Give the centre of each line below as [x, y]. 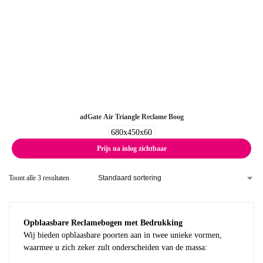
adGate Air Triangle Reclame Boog [131, 117]
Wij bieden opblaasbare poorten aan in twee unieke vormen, [123, 235]
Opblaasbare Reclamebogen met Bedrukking [103, 222]
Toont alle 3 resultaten [39, 178]
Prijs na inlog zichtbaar [131, 148]
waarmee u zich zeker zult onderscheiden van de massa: [115, 247]
